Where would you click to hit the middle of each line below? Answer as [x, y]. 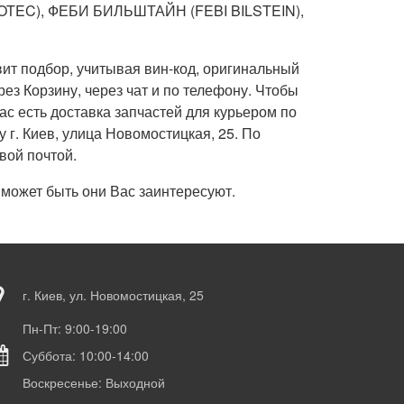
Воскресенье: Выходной [94, 382]
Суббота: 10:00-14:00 [86, 355]
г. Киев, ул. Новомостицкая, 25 [113, 295]
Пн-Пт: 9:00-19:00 [75, 328]
